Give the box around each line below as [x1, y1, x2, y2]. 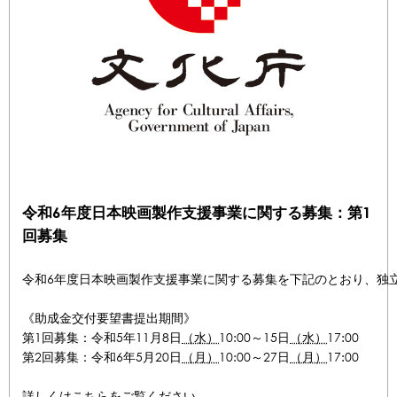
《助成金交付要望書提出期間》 [22, 309, 196, 327]
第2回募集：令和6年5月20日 [22, 348, 182, 366]
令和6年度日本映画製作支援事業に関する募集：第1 [22, 204, 371, 222]
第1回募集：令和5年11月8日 [22, 329, 182, 346]
